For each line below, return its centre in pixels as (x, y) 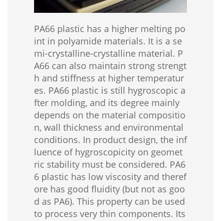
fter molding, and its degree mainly (107, 103)
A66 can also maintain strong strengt (110, 66)
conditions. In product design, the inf (110, 140)
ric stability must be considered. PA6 (110, 165)
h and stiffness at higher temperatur (109, 78)
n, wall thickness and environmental (109, 128)
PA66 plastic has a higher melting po (110, 29)
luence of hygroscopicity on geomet (108, 152)
